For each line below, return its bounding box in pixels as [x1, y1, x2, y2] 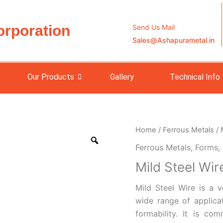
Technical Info [169, 72, 220, 82]
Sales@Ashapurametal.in [132, 36, 215, 44]
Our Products [27, 72, 74, 82]
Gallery [110, 72, 134, 82]
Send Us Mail [132, 23, 175, 31]
